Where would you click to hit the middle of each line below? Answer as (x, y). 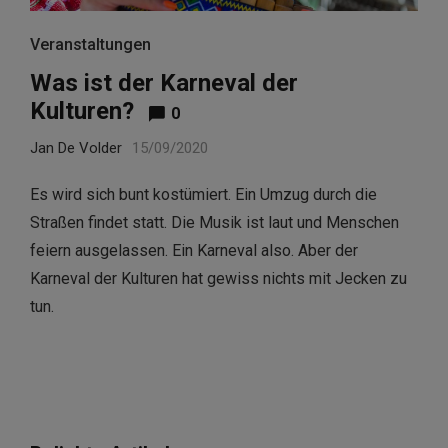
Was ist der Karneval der (164, 82)
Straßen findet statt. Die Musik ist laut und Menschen (214, 222)
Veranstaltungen (90, 44)
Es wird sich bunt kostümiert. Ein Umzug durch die (203, 194)
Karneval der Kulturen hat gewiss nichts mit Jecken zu (218, 278)
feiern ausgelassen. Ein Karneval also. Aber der (194, 250)
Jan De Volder (76, 147)
